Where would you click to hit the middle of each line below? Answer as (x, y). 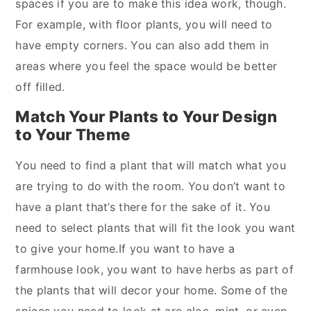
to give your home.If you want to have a (125, 249)
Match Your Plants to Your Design (146, 116)
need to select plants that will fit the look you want (155, 228)
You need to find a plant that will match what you (151, 165)
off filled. (40, 87)
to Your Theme (73, 134)
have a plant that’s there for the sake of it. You (143, 207)
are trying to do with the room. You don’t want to (151, 186)
